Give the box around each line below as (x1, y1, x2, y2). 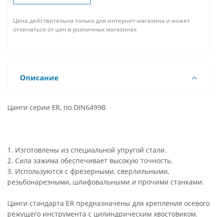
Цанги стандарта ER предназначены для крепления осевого (7, 199, 210, 208)
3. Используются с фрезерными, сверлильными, (7, 167, 169, 176)
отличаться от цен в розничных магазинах (13, 25, 137, 33)
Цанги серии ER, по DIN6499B (7, 103, 106, 112)
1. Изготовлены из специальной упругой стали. (7, 145, 167, 155)
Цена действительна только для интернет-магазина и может (13, 16, 190, 25)
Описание (20, 73, 59, 82)
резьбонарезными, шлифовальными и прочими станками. (7, 177, 204, 186)
